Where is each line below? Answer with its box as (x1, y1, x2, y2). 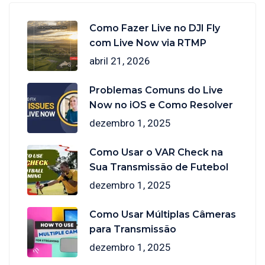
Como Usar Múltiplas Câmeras (89, 209, 236, 221)
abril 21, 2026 (89, 55, 150, 67)
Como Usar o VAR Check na (89, 147, 223, 159)
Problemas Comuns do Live (89, 85, 223, 96)
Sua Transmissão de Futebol (89, 161, 228, 173)
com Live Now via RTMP (89, 37, 206, 49)
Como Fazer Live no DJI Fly (89, 22, 220, 34)
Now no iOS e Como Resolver (89, 99, 233, 111)
